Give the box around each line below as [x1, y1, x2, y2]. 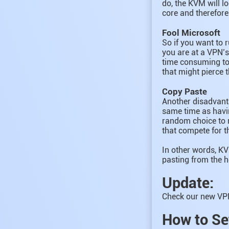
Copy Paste [162, 86, 207, 97]
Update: [162, 174, 214, 192]
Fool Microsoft [162, 28, 220, 38]
